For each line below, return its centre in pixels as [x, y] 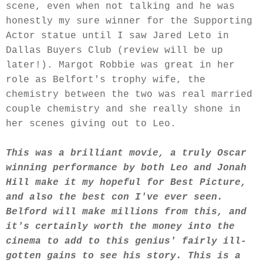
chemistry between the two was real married [129, 95]
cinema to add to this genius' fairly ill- [126, 242]
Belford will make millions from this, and [126, 212]
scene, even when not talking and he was [120, 7]
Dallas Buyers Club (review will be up [114, 51]
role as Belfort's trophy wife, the [106, 80]
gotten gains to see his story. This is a [123, 256]
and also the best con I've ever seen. [114, 198]
